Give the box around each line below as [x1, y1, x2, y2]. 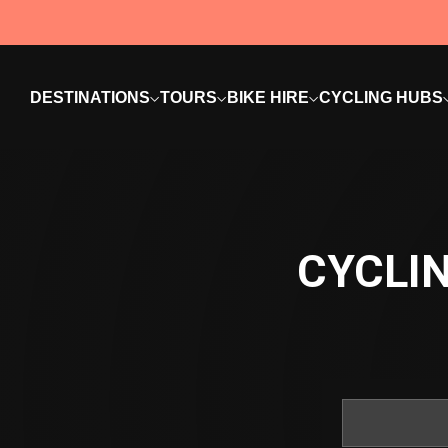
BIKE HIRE [227, 88, 309, 106]
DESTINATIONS [30, 88, 150, 106]
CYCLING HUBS [319, 88, 443, 106]
